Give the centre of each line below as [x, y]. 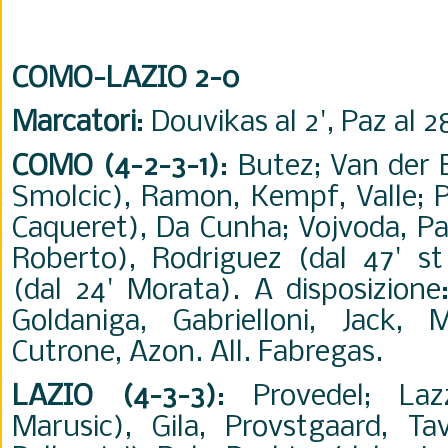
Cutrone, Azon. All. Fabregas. [197, 353]
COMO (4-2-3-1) [116, 167]
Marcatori [74, 123]
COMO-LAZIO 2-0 [125, 79]
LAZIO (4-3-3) [114, 397]
